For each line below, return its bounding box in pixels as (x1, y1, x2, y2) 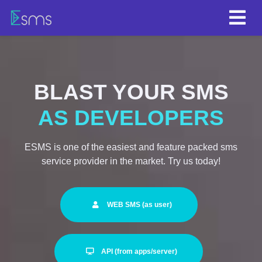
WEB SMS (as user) (106, 201, 172, 209)
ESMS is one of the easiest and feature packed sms (25, 142, 237, 152)
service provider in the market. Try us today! (42, 156, 220, 166)
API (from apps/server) (101, 247, 177, 256)
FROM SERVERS (44, 106, 218, 130)
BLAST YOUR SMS (33, 80, 229, 104)
